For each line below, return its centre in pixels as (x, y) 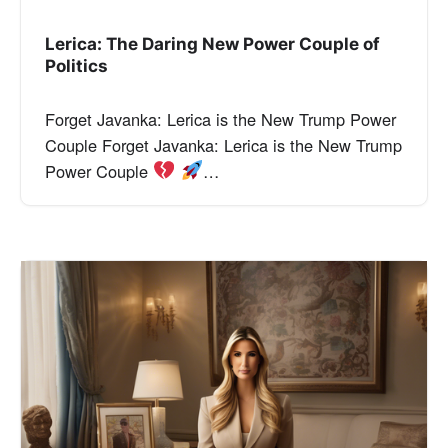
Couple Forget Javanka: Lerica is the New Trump (223, 145)
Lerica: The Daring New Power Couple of (212, 44)
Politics (76, 66)
